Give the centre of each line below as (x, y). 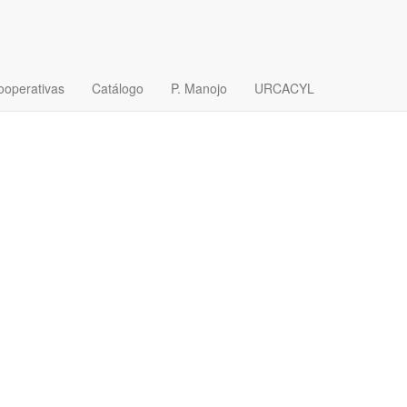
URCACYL (284, 89)
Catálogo (118, 89)
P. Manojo (199, 89)
